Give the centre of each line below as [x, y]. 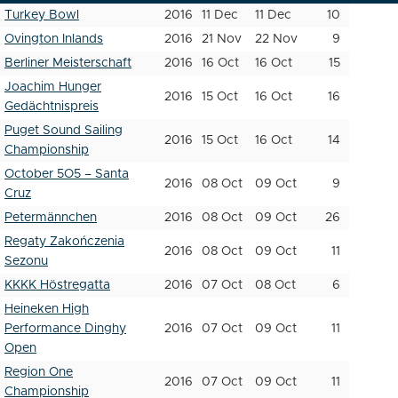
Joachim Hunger [53, 87]
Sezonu [26, 261]
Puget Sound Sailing [64, 131]
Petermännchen [51, 218]
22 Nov [276, 39]
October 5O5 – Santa [67, 174]
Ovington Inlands [54, 39]
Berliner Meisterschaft [68, 63]
